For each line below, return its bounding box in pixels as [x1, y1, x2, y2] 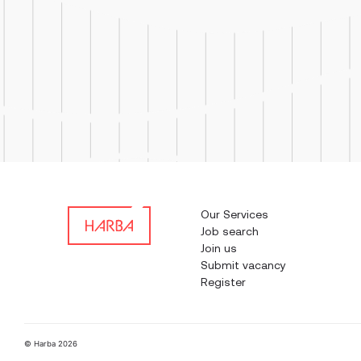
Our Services [201, 208, 268, 221]
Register [201, 276, 246, 288]
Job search [201, 225, 259, 238]
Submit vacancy [201, 259, 286, 272]
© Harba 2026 [24, 339, 77, 348]
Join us [201, 242, 237, 255]
